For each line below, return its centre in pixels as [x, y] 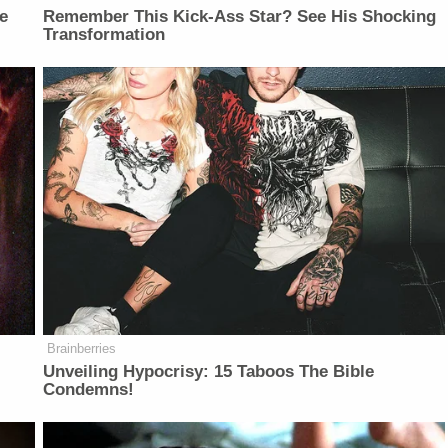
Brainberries [82, 349]
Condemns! [89, 390]
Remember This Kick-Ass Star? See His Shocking [240, 17]
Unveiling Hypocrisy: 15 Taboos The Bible [209, 372]
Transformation [104, 35]
